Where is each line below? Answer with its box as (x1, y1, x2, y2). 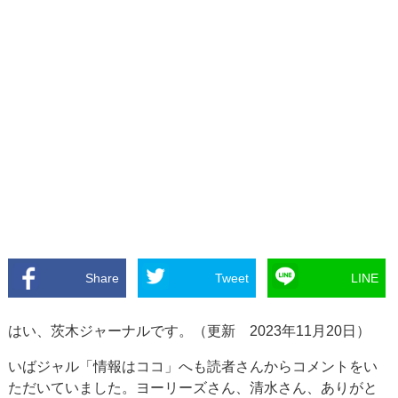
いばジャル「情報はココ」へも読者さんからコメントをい (8, 358, 378, 374)
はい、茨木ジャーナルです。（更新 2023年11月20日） (8, 322, 371, 338)
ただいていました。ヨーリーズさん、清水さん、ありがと (8, 379, 378, 395)
